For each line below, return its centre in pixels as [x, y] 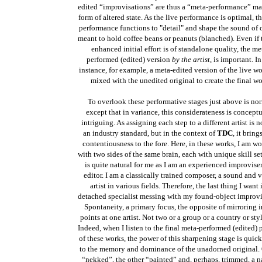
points [90, 217]
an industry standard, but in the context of [150, 133]
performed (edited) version [129, 59]
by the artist [191, 59]
